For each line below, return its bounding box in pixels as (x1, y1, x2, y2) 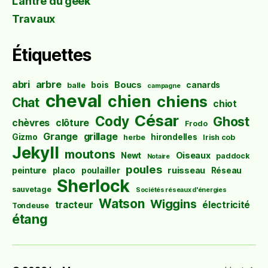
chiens (157, 92, 208, 111)
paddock (216, 151, 249, 160)
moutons (65, 147, 115, 162)
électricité (202, 199, 251, 211)
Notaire (147, 153, 170, 160)
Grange (43, 131, 78, 142)
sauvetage (12, 185, 51, 194)
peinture (12, 166, 47, 175)
